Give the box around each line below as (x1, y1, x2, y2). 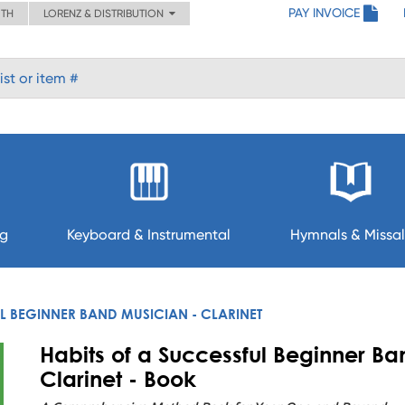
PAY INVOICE (288, 5, 360, 20)
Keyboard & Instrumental (67, 226, 231, 243)
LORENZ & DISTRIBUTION (43, 7, 169, 20)
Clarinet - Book (40, 366, 196, 391)
